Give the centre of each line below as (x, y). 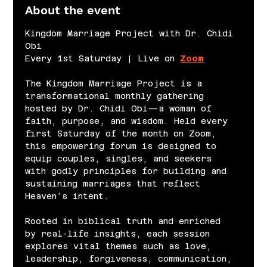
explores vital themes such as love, (121, 246)
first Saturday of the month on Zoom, (124, 133)
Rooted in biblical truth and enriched (126, 221)
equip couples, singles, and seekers (121, 158)
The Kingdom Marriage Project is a (117, 83)
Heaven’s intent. (67, 196)
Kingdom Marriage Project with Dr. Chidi (132, 33)
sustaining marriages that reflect (116, 183)
